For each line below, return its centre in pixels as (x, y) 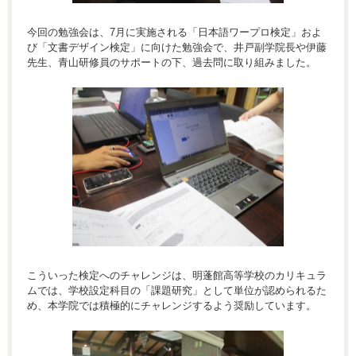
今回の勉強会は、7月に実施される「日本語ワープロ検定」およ (174, 33)
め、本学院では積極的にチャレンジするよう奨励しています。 (172, 305)
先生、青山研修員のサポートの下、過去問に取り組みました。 (172, 63)
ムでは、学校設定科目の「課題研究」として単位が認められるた (177, 290)
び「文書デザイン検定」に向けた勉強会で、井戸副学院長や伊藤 (177, 48)
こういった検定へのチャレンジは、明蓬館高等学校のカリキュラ (177, 275)
